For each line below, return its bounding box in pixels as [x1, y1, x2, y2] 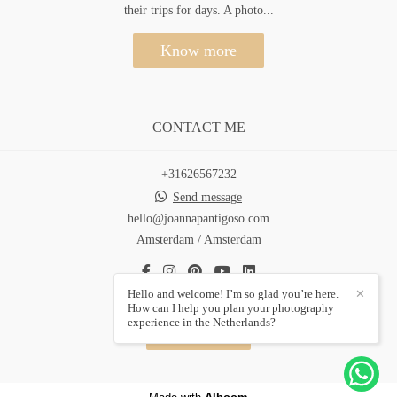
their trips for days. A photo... [123, 4, 274, 17]
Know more [160, 42, 237, 59]
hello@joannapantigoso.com [128, 212, 269, 225]
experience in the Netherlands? [128, 315, 276, 329]
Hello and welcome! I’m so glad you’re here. [128, 287, 339, 300]
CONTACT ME [152, 119, 245, 136]
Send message [173, 191, 242, 204]
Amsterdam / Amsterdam [136, 233, 261, 246]
